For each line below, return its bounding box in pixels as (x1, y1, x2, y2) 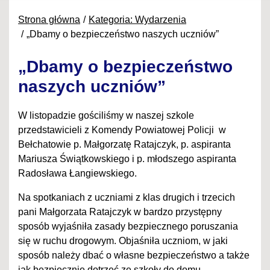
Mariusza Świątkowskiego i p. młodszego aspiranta (18, 154, 236, 165)
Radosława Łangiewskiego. (18, 168, 137, 179)
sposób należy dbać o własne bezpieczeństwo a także (18, 250, 250, 261)
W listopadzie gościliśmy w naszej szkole (18, 110, 194, 121)
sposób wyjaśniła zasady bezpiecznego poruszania (18, 221, 238, 232)
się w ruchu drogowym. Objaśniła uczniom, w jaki (18, 236, 228, 246)
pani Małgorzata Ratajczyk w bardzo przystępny (18, 207, 222, 218)
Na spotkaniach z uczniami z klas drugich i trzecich (18, 192, 235, 203)
